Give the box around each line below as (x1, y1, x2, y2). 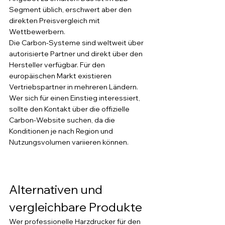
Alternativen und (9, 182, 105, 197)
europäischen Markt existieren (9, 71, 113, 80)
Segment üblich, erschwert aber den (9, 5, 133, 14)
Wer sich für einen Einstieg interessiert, (9, 93, 142, 102)
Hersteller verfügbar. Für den (9, 60, 106, 69)
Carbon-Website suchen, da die (9, 116, 117, 125)
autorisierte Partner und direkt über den (9, 49, 144, 58)
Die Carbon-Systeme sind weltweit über (9, 38, 145, 47)
